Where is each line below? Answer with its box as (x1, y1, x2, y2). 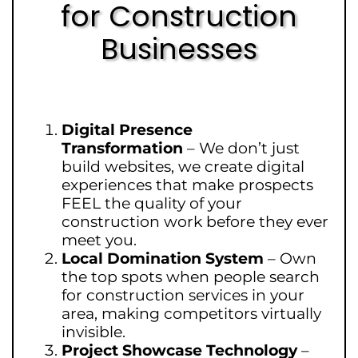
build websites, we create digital (62, 157, 304, 176)
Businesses (101, 29, 257, 70)
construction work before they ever (62, 213, 328, 231)
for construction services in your (62, 286, 304, 304)
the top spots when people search (62, 268, 320, 286)
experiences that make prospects (62, 176, 313, 194)
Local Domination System (62, 249, 264, 268)
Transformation (62, 139, 183, 157)
